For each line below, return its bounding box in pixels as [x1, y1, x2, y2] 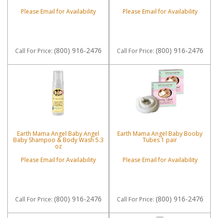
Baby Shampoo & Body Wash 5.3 [13, 136, 104, 145]
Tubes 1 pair [143, 136, 177, 145]
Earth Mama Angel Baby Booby [117, 129, 202, 138]
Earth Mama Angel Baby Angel [17, 129, 99, 138]
